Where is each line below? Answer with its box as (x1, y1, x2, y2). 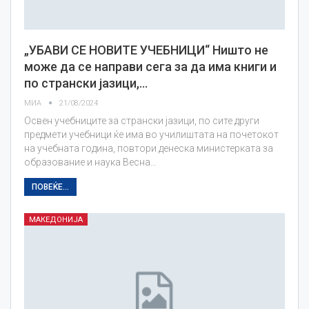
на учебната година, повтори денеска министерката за (24, 142, 273, 154)
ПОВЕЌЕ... (32, 181, 69, 192)
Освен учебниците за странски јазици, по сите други (24, 114, 259, 126)
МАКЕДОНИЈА (29, 215, 83, 224)
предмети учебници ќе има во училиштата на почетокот (24, 128, 279, 140)
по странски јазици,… (24, 75, 148, 90)
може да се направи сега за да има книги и (24, 59, 277, 74)
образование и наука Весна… (24, 156, 157, 168)
